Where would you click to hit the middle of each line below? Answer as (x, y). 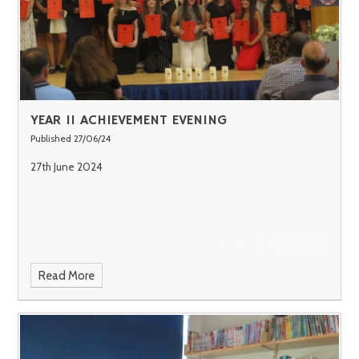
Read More (67, 276)
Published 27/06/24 (71, 138)
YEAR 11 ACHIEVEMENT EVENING (129, 120)
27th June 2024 (67, 166)
